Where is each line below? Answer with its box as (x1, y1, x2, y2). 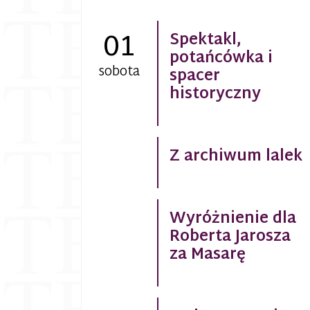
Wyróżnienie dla (169, 206, 296, 234)
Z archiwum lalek (169, 143, 302, 172)
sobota (98, 60, 140, 85)
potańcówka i (169, 45, 273, 73)
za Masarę (169, 241, 246, 270)
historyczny (169, 81, 261, 109)
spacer (169, 63, 220, 91)
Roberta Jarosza (169, 224, 291, 252)
